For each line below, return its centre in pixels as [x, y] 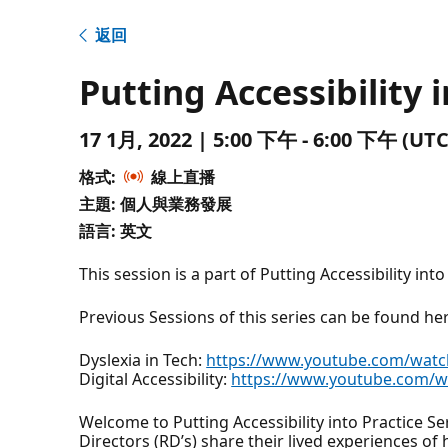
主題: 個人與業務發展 [156, 203]
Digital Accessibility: [155, 378]
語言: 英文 [116, 230]
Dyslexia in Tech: [143, 359]
